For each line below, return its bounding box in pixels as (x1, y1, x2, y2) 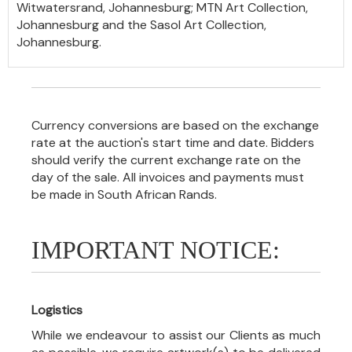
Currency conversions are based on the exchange (31, 117, 319, 134)
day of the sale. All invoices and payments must (31, 169, 304, 186)
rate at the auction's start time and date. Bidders (31, 134, 314, 152)
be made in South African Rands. (31, 186, 217, 203)
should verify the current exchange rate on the (31, 152, 301, 169)
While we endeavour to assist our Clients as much (31, 327, 321, 344)
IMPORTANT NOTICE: (31, 236, 280, 265)
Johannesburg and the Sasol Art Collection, (16, 16, 266, 34)
